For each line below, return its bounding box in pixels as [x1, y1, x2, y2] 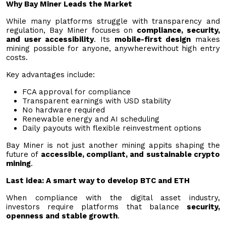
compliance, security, [137, 25, 220, 35]
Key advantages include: [6, 70, 95, 79]
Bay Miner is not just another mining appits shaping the [6, 140, 220, 150]
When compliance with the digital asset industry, [6, 193, 220, 202]
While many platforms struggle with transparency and [6, 16, 220, 26]
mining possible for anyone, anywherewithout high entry [6, 43, 220, 53]
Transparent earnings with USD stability [22, 96, 171, 105]
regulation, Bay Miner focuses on [6, 25, 137, 35]
